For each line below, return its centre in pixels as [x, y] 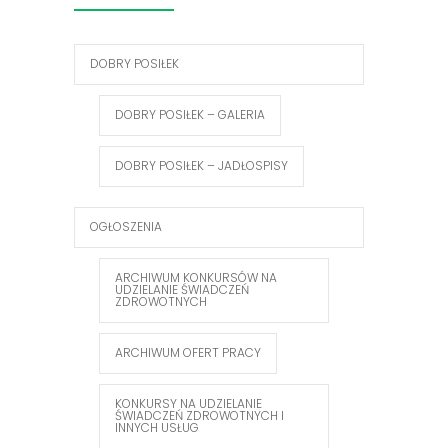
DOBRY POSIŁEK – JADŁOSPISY [201, 166]
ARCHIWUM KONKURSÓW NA [196, 278]
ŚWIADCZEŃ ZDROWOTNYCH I [199, 416]
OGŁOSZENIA [126, 227]
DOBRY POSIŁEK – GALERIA [190, 115]
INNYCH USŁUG [157, 428]
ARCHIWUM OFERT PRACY [188, 353]
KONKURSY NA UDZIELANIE [188, 404]
